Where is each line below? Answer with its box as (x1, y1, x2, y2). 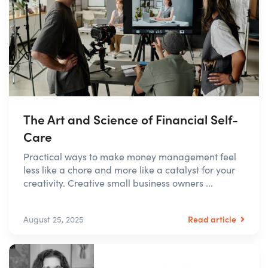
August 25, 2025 (23, 214, 84, 226)
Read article (188, 213, 238, 226)
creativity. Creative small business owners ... (23, 176, 213, 190)
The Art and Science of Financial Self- (23, 110, 238, 129)
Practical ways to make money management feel (23, 150, 236, 163)
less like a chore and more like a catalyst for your (23, 163, 235, 176)
